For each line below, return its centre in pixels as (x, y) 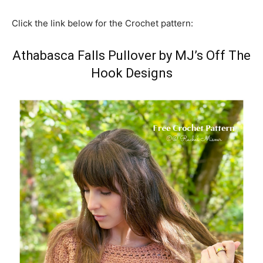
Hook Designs (131, 73)
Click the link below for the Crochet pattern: (102, 23)
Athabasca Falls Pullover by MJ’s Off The (131, 55)
